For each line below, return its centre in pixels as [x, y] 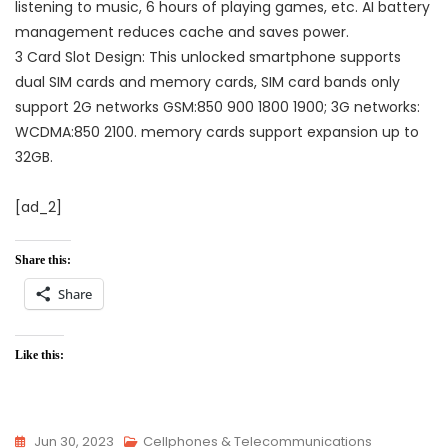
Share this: [43, 260]
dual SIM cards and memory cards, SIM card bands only [207, 82]
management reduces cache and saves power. [182, 32]
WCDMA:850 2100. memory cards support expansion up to [217, 132]
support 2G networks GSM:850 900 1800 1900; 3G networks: [217, 107]
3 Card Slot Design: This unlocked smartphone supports [208, 57]
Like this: [39, 355]
